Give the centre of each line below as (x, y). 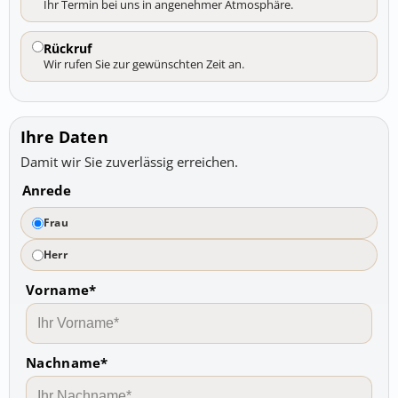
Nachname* (67, 363)
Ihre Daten (64, 137)
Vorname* (61, 290)
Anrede (47, 191)
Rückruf (68, 49)
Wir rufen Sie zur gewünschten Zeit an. (144, 64)
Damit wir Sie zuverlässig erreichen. (129, 162)
